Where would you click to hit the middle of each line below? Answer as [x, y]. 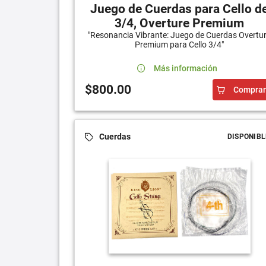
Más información [186, 68]
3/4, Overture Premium [180, 23]
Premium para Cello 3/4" [180, 44]
